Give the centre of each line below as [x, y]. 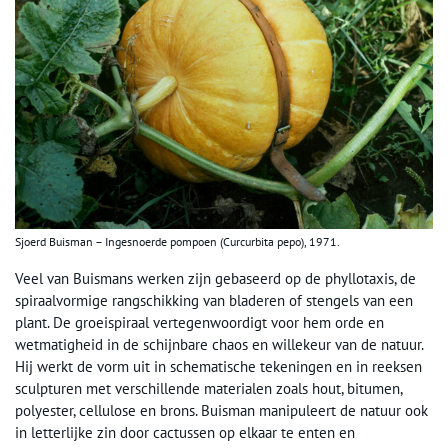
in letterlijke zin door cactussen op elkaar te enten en [185, 432]
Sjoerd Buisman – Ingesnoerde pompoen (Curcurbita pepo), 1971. [177, 241]
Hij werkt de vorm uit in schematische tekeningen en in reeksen [218, 366]
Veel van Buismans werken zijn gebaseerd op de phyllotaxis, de [215, 278]
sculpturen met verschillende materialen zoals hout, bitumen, [208, 388]
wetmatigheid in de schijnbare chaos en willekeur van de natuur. [219, 344]
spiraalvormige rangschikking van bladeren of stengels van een [214, 300]
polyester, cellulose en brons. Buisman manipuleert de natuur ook [221, 410]
